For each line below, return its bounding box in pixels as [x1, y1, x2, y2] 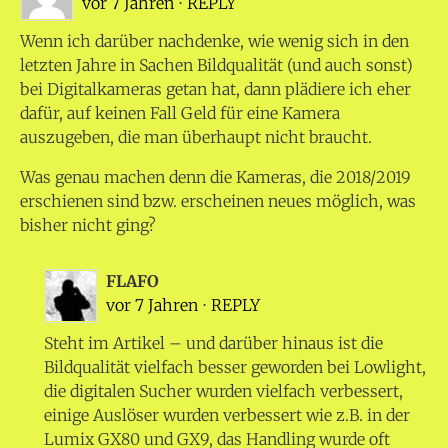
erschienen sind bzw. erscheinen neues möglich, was [20, 191, 416, 212]
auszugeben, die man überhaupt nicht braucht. [20, 127, 372, 148]
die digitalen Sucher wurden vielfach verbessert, [44, 381, 403, 402]
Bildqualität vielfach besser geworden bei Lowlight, [44, 357, 426, 378]
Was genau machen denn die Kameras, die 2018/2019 [20, 167, 411, 188]
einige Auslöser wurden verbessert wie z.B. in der [44, 405, 410, 426]
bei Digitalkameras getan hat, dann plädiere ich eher [20, 79, 411, 100]
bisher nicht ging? [20, 215, 156, 236]
